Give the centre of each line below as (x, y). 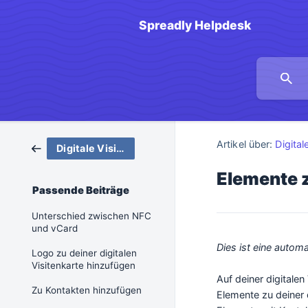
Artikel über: (245, 144)
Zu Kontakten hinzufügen (87, 290)
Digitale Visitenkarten (121, 148)
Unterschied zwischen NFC (91, 216)
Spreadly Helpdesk (195, 25)
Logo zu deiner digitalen (84, 253)
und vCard (55, 228)
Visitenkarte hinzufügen (84, 265)
